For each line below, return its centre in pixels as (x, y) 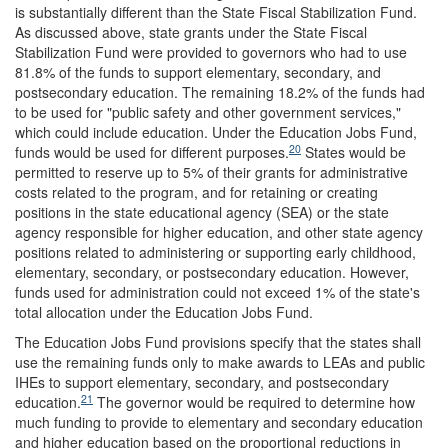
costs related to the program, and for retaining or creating (196, 191)
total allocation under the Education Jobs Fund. (164, 311)
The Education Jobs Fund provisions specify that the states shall (218, 341)
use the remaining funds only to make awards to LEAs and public (220, 361)
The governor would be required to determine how (254, 401)
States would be (353, 151)
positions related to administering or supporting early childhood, (215, 251)
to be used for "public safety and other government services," (208, 111)
